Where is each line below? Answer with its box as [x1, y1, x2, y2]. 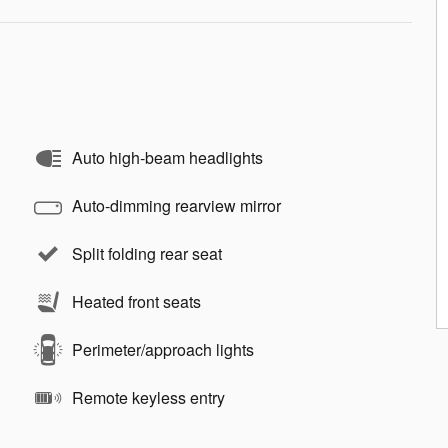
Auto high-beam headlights [72, 146, 263, 169]
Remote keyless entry [72, 386, 225, 409]
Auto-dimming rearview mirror [72, 194, 281, 217]
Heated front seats [72, 290, 201, 313]
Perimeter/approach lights [72, 338, 254, 361]
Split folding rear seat [72, 242, 222, 265]
